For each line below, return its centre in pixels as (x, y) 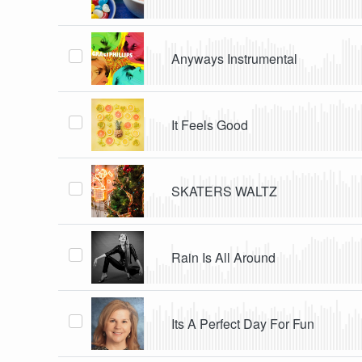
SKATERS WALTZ (225, 191)
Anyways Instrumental (235, 58)
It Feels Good (210, 124)
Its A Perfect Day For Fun (243, 323)
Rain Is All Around (224, 257)
